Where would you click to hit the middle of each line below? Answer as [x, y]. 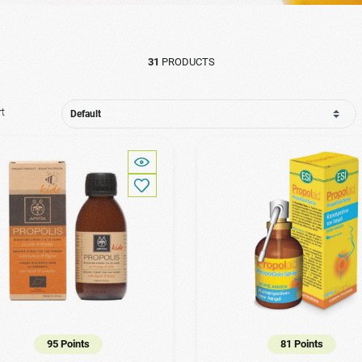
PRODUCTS [187, 62]
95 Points [68, 344]
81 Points [302, 344]
